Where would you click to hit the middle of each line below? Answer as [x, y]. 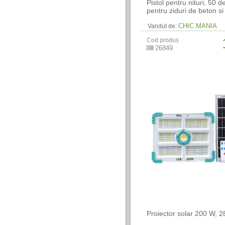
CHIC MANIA [198, 26]
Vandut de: [162, 26]
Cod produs [163, 40]
